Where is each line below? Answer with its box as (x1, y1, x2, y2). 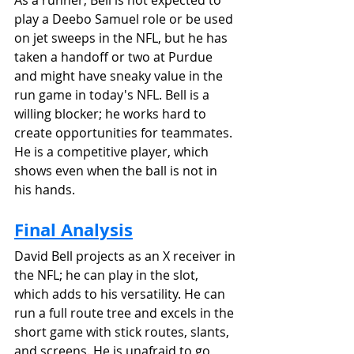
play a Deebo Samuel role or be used (14, 9, 236, 28)
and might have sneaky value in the (14, 66, 226, 85)
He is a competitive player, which (14, 142, 212, 160)
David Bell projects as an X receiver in (14, 247, 239, 265)
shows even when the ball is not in (14, 161, 220, 179)
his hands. (14, 180, 75, 198)
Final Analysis (14, 217, 133, 242)
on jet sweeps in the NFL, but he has (14, 28, 231, 47)
